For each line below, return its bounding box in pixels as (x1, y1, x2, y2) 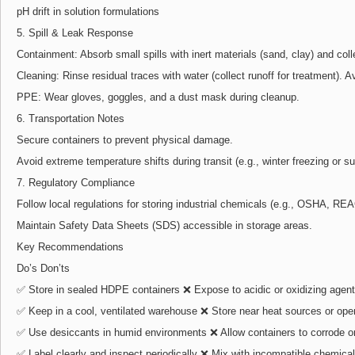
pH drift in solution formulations (17, 5, 159, 17)
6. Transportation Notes (17, 112, 124, 124)
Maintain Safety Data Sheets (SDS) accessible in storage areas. (17, 219, 312, 231)
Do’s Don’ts (17, 261, 70, 274)
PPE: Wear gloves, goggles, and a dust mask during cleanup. (17, 90, 300, 103)
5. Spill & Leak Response (17, 26, 133, 39)
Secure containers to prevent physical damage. (17, 133, 233, 146)
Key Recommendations (17, 240, 124, 253)
